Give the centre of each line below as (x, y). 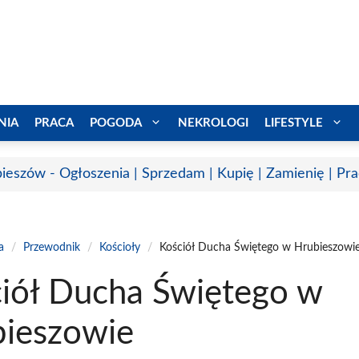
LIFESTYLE (294, 123)
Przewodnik (52, 247)
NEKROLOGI (213, 123)
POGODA (116, 123)
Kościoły (120, 247)
